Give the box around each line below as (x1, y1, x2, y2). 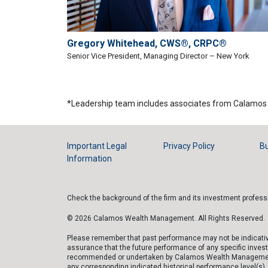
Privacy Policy (163, 141, 215, 151)
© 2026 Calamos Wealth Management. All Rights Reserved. (67, 214, 265, 223)
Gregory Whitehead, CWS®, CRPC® (67, 37, 227, 49)
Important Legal (67, 141, 127, 151)
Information (67, 153, 112, 163)
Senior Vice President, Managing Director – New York (67, 51, 249, 60)
